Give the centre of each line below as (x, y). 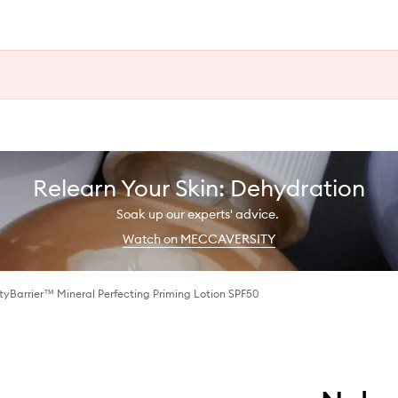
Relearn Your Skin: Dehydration (199, 187)
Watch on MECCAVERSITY (199, 239)
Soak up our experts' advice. (199, 214)
